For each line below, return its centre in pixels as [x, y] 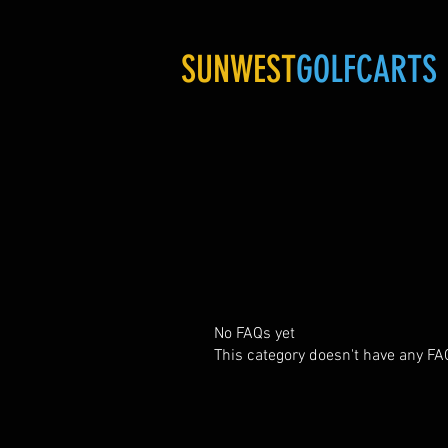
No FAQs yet [254, 334]
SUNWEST [238, 69]
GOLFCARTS [366, 69]
